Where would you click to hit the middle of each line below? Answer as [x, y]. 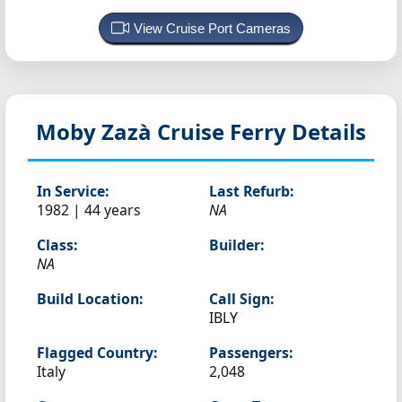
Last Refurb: [251, 191]
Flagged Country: [97, 353]
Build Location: [90, 299]
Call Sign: [241, 299]
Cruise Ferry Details [262, 131]
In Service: [73, 191]
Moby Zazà [96, 131]
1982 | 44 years [89, 210]
